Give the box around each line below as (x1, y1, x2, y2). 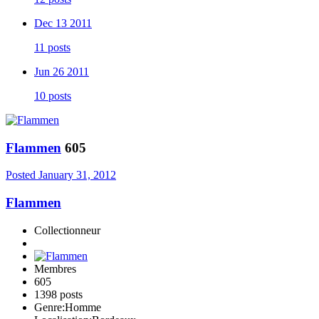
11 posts (34, 41, 70, 53)
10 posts (34, 89, 71, 102)
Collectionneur (34, 224, 100, 236)
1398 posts (34, 288, 83, 300)
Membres (34, 262, 76, 275)
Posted (6, 169, 38, 182)
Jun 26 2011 (34, 65, 89, 78)
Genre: (34, 300, 65, 313)
